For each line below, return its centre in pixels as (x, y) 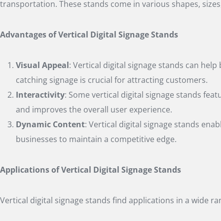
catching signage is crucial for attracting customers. (112, 80)
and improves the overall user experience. (94, 109)
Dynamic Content (50, 124)
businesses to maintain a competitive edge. (96, 139)
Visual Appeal (42, 65)
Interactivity (40, 94)
